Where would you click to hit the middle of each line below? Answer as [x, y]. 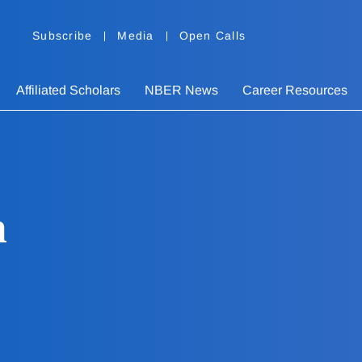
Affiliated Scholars [68, 90]
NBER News [181, 90]
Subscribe [63, 36]
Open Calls [212, 36]
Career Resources [295, 90]
